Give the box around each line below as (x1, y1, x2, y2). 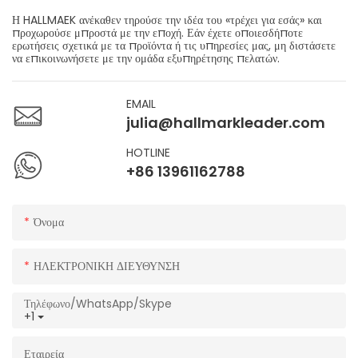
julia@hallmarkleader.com (126, 113, 326, 133)
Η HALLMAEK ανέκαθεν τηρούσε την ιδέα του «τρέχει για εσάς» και (12, 12, 322, 29)
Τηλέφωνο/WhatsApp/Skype (24, 295, 172, 312)
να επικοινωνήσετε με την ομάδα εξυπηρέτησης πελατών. (12, 50, 280, 67)
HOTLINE (126, 145, 171, 161)
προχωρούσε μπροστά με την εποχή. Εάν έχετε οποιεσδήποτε (12, 25, 303, 42)
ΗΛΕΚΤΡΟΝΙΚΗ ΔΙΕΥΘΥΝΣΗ (34, 257, 180, 274)
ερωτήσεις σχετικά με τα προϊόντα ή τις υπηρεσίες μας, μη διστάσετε (12, 38, 336, 54)
